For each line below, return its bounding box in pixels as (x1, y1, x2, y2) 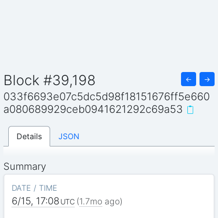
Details (17, 131, 42, 141)
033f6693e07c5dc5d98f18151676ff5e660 (3, 90, 210, 103)
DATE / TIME (11, 182, 57, 193)
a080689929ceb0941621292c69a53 (3, 103, 183, 116)
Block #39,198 (3, 71, 96, 89)
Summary (3, 160, 47, 172)
